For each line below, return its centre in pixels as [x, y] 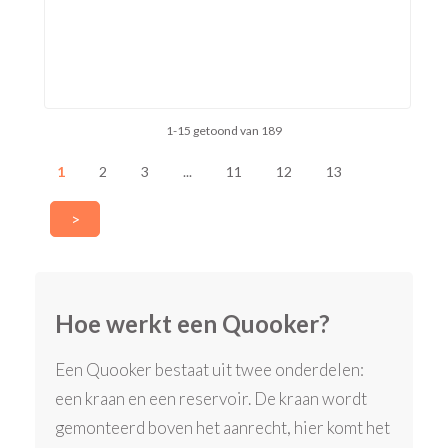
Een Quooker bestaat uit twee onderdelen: [210, 370]
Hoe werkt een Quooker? [193, 323]
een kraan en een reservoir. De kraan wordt [211, 399]
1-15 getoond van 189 [223, 130]
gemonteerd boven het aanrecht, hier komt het [223, 428]
